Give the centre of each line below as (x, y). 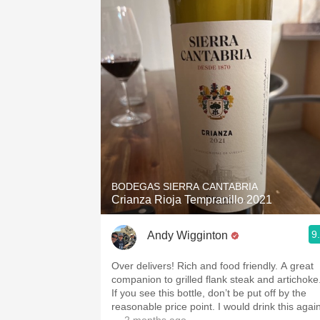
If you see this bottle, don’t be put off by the (209, 293)
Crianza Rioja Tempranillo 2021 (192, 200)
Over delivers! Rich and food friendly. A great (144, 266)
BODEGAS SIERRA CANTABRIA (185, 186)
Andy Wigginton (187, 235)
